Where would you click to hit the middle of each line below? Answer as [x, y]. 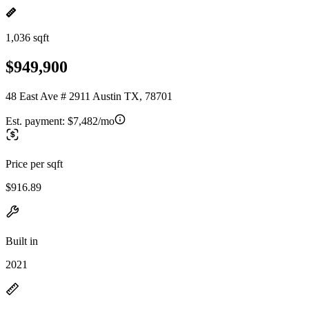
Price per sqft [34, 163]
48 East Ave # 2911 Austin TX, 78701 [89, 96]
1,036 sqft [27, 38]
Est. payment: [37, 121]
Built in [22, 241]
